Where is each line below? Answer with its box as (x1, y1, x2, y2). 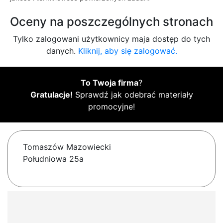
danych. (46, 46, 78, 56)
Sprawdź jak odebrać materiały (72, 90, 193, 100)
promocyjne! (88, 102, 135, 112)
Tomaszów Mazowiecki (23, 142, 111, 152)
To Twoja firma (81, 78, 138, 88)
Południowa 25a (23, 154, 84, 164)
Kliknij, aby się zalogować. (78, 46, 177, 56)
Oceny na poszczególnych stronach (10, 14, 213, 29)
